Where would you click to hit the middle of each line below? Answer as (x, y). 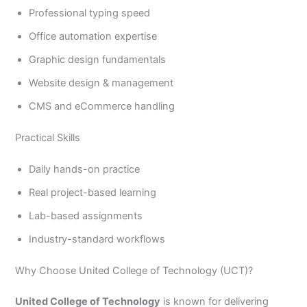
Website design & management (101, 83)
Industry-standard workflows (97, 239)
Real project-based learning (93, 192)
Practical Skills (48, 137)
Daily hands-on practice (85, 169)
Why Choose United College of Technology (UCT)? (134, 270)
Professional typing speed (90, 13)
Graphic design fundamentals (98, 59)
